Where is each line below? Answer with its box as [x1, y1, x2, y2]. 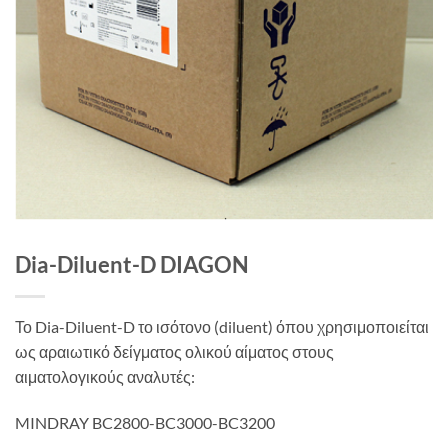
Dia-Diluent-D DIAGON [15, 250, 249, 278]
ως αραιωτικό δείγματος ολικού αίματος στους [15, 341, 334, 361]
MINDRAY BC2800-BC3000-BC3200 [15, 412, 275, 432]
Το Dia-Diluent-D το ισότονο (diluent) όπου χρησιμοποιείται [15, 316, 429, 336]
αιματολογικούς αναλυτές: [15, 366, 195, 386]
